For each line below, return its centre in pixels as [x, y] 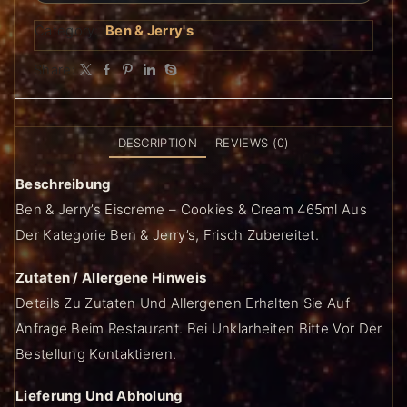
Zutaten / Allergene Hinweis [111, 277]
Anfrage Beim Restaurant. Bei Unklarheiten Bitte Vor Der [199, 328]
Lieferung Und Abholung [99, 396]
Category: [69, 31]
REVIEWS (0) [253, 143]
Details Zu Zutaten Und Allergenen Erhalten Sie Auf [183, 303]
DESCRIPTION [157, 143]
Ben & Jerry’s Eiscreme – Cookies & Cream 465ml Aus [191, 209]
